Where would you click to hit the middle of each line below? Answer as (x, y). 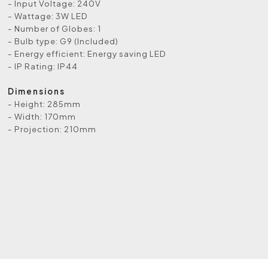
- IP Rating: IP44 (43, 66)
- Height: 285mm (45, 104)
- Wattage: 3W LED (48, 16)
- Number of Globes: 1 (55, 28)
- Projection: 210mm (52, 129)
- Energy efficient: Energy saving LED (87, 54)
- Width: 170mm (42, 116)
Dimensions (37, 91)
